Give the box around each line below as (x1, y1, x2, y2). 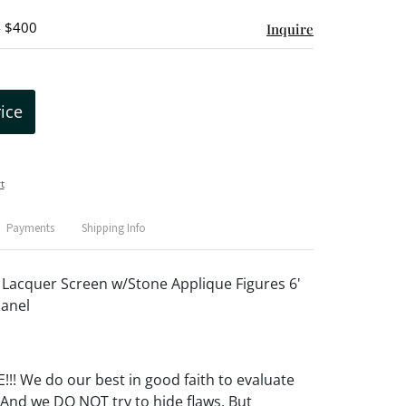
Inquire (266, 20, 314, 38)
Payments (5, 220, 54, 237)
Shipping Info (81, 220, 146, 237)
